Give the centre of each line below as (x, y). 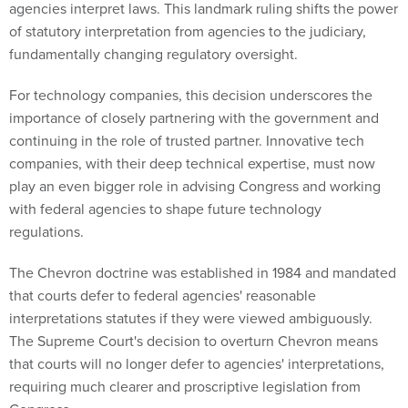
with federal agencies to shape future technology (165, 209)
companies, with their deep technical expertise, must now (192, 164)
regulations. (46, 232)
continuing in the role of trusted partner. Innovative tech (187, 141)
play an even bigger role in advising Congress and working (195, 187)
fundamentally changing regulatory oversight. (155, 55)
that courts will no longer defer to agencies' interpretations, (197, 364)
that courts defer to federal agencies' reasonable (163, 296)
